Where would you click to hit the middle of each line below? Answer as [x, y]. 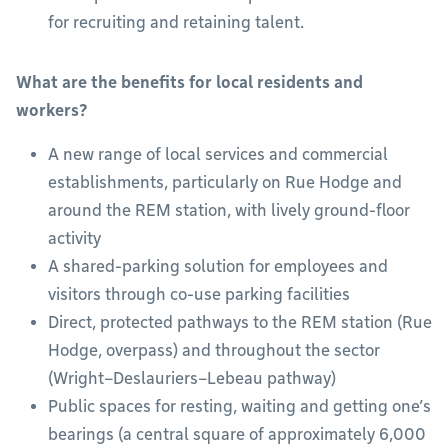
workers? [52, 111]
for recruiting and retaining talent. [176, 23]
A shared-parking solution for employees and [218, 267]
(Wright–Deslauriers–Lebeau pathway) [194, 379]
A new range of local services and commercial [218, 155]
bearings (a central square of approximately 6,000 [237, 435]
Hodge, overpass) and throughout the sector [214, 351]
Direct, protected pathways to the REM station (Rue [240, 323]
